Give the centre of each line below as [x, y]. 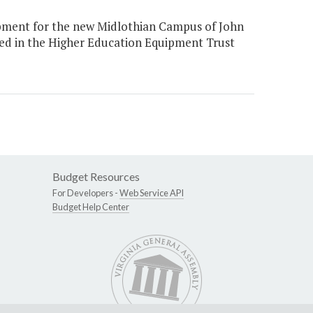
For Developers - [86, 193]
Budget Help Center [91, 207]
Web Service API [152, 193]
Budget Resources [96, 177]
